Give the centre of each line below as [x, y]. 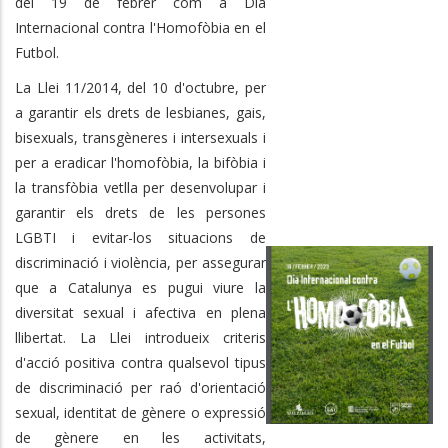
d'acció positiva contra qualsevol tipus [140, 362]
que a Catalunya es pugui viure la [140, 287]
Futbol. [37, 52]
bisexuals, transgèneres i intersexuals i [140, 137]
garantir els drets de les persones [140, 212]
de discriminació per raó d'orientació [140, 387]
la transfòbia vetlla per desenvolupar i [140, 187]
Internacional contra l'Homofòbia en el [140, 27]
